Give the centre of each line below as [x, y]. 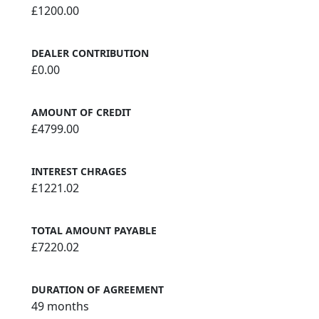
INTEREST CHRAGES [79, 172]
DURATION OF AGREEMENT [98, 290]
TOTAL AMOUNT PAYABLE [94, 231]
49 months [60, 307]
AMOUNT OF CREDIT [81, 113]
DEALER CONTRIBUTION [90, 53]
